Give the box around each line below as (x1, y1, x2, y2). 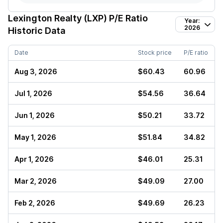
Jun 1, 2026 (14, 111, 55, 119)
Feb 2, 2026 (14, 199, 55, 207)
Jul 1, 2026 (14, 89, 52, 98)
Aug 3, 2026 (14, 67, 57, 76)
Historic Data (8, 25, 65, 36)
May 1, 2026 (14, 133, 56, 141)
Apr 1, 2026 (14, 155, 54, 163)
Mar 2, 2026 (14, 177, 57, 185)
